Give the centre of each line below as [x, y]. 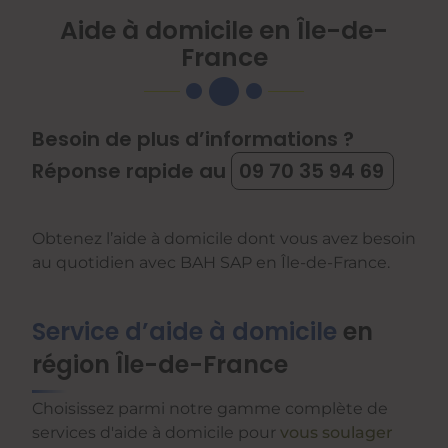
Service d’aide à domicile [184, 331]
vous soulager [336, 432]
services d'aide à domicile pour [156, 432]
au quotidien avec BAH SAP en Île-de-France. [211, 262]
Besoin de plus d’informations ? [193, 139]
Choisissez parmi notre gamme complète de [210, 408]
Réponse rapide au [131, 171]
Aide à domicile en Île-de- [224, 30]
